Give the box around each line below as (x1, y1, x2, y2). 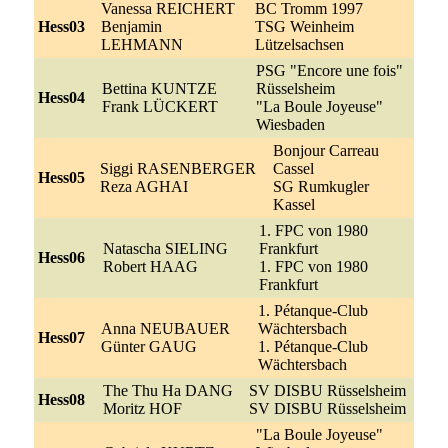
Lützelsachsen (254, 35, 344, 53)
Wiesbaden (255, 115, 325, 133)
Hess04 (37, 88, 85, 106)
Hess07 (37, 328, 85, 346)
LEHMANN (100, 35, 183, 53)
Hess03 (37, 17, 85, 35)
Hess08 (37, 390, 85, 408)
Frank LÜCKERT (101, 97, 218, 115)
